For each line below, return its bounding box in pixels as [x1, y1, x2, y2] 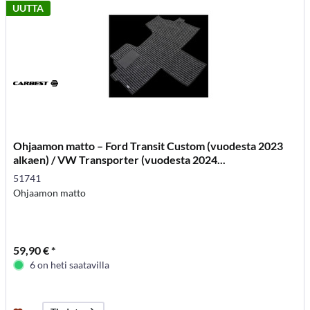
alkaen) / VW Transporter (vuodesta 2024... [13, 153, 226, 167]
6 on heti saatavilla [30, 259, 110, 271]
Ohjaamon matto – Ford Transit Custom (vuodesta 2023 [13, 139, 284, 153]
